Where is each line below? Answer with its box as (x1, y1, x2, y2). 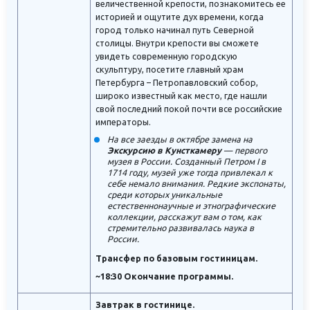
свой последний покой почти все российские (95, 104, 282, 114)
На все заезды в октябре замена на (107, 134, 253, 145)
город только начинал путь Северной (95, 25, 254, 35)
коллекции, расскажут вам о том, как (107, 212, 262, 222)
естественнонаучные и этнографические (107, 201, 276, 211)
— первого (221, 145, 268, 156)
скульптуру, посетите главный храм (95, 64, 244, 75)
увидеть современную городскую (95, 51, 237, 62)
